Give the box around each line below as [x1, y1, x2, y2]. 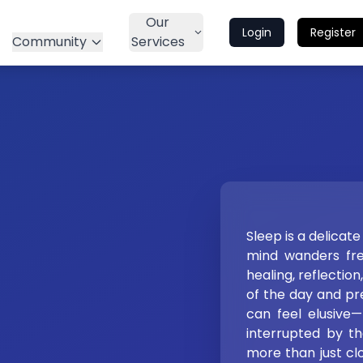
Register [310, 24, 356, 41]
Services [130, 32, 185, 51]
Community [12, 32, 87, 51]
